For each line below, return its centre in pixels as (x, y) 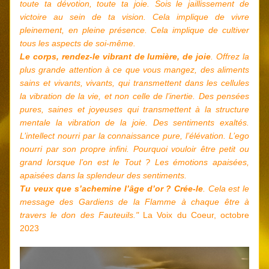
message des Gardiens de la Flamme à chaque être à (134, 202)
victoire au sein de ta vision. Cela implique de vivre (134, 17)
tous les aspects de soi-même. (78, 43)
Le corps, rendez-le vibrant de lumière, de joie (116, 56)
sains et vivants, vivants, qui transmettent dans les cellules (134, 83)
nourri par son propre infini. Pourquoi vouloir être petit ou (134, 149)
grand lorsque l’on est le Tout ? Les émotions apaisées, (134, 162)
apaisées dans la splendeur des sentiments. (103, 175)
